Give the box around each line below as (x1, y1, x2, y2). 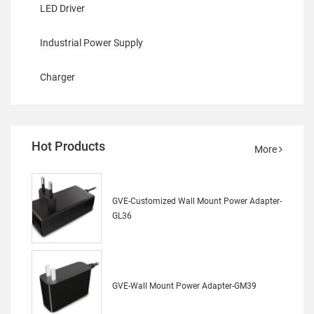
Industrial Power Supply (40, 36, 143, 48)
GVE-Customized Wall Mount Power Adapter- (112, 196, 282, 207)
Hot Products (32, 139, 105, 154)
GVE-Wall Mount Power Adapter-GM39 (112, 280, 257, 291)
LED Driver (40, 2, 85, 14)
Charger (40, 71, 75, 83)
